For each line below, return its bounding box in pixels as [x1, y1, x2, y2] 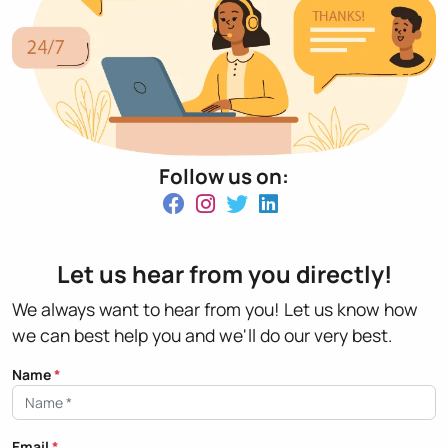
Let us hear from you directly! [56, 258, 392, 291]
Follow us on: [159, 162, 289, 191]
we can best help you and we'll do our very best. [12, 323, 392, 348]
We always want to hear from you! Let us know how [12, 297, 418, 322]
